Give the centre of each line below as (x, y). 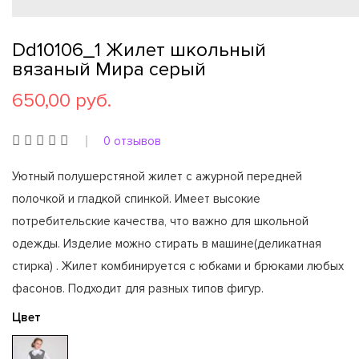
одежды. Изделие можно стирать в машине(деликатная (167, 244)
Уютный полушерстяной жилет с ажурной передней (157, 176)
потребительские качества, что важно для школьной (160, 221)
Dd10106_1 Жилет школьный (139, 50)
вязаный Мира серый (109, 69)
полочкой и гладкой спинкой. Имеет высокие (136, 199)
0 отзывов (132, 141)
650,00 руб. (62, 101)
